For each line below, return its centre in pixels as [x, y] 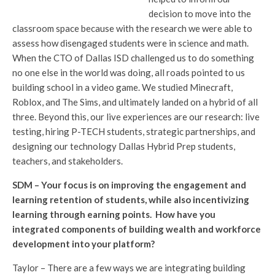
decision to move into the [200, 13]
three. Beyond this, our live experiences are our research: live [136, 116]
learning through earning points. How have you [114, 214]
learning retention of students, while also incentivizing [131, 199]
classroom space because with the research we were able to [132, 28]
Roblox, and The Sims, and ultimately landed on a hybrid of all [135, 102]
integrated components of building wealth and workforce [137, 229]
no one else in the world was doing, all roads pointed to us [129, 72]
